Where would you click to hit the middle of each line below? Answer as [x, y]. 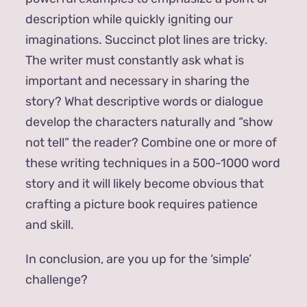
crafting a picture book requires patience [141, 204]
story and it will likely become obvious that [144, 183]
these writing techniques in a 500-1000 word [152, 163]
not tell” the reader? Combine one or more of [151, 142]
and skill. [49, 224]
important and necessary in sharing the [137, 81]
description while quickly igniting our [129, 19]
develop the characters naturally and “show [149, 122]
